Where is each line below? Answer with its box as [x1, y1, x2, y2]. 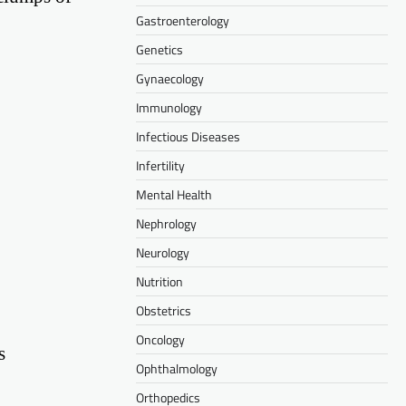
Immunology [136, 98, 202, 118]
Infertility [136, 156, 185, 176]
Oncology [136, 330, 185, 350]
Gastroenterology [136, 11, 229, 31]
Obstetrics [136, 301, 191, 321]
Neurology [136, 243, 189, 263]
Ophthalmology [136, 359, 217, 379]
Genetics [136, 40, 183, 60]
